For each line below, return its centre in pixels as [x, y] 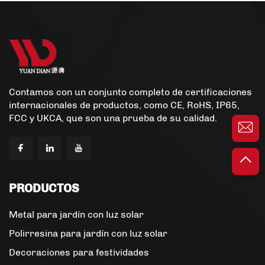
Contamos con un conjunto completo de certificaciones [130, 92]
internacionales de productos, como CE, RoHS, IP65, [124, 105]
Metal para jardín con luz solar [76, 215]
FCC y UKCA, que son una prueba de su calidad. [113, 118]
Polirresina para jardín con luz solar [88, 234]
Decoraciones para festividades [79, 253]
